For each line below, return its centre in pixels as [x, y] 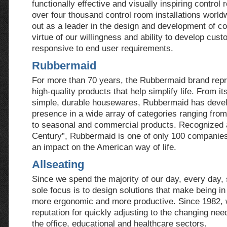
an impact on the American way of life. [104, 147]
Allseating [58, 164]
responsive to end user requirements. [103, 48]
